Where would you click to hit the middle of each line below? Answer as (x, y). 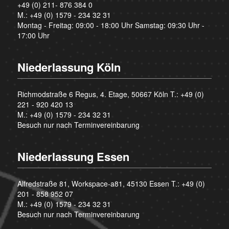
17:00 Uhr (33, 36)
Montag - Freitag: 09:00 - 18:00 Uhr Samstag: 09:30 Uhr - (111, 25)
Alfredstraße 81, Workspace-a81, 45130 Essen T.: (99, 184)
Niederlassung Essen (73, 157)
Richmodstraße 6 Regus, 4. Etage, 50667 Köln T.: (99, 94)
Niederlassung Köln (69, 67)
